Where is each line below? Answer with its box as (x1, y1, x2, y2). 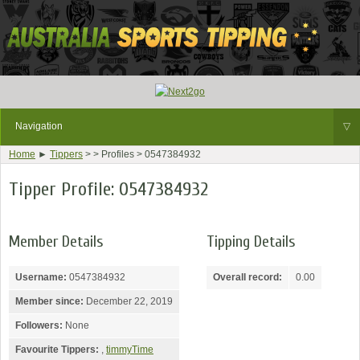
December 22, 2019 (84, 296, 173, 308)
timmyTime (106, 344, 153, 356)
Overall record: (213, 272, 282, 284)
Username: (15, 272, 67, 284)
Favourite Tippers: (15, 344, 99, 356)
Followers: (15, 320, 63, 332)
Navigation (15, 121, 63, 133)
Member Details (9, 232, 104, 252)
